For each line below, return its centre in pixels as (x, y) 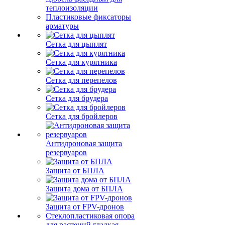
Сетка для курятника (81, 62)
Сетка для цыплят (76, 44)
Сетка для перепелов (81, 80)
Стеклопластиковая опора (90, 216)
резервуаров (66, 152)
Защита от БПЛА (75, 171)
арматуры (62, 26)
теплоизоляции (72, 8)
